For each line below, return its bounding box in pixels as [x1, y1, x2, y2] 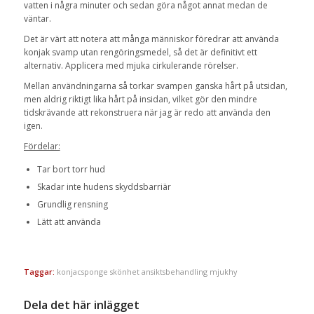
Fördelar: [23, 140, 60, 153]
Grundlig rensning [36, 198, 108, 210]
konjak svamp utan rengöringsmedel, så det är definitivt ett [23, 46, 257, 59]
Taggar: [23, 266, 55, 277]
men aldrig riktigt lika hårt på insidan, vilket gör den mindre [23, 93, 257, 106]
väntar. [23, 12, 51, 25]
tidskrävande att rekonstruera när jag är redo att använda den [23, 107, 271, 119]
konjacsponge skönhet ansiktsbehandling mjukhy [56, 266, 237, 277]
